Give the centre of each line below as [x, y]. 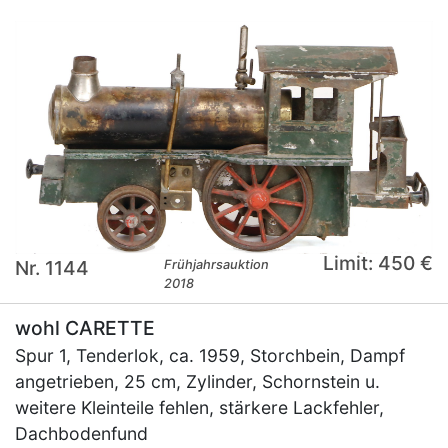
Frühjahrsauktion [217, 265]
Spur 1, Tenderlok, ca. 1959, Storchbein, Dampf [210, 356]
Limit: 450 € [377, 263]
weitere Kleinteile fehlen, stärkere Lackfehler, [199, 408]
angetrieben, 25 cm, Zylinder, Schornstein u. [197, 382]
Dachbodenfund [81, 434]
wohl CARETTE [85, 328]
